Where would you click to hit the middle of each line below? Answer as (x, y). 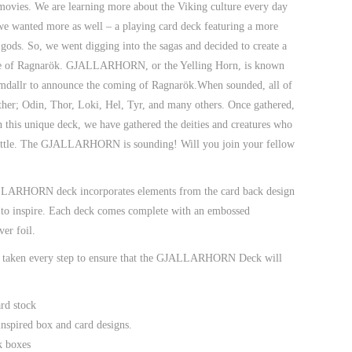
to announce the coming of (89, 85)
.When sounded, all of (243, 85)
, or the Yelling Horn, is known (215, 65)
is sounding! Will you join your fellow (207, 144)
